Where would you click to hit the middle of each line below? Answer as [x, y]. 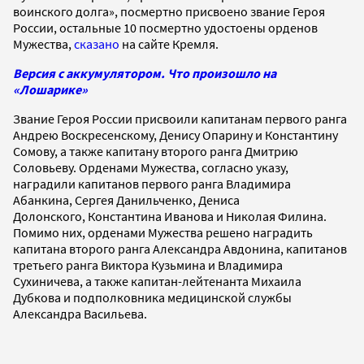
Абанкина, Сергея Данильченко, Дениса [126, 199]
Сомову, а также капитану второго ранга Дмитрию [156, 151]
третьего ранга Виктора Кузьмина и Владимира [148, 264]
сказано [97, 43]
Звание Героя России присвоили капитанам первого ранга [180, 118]
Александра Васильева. [80, 313]
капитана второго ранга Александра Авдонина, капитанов [180, 248]
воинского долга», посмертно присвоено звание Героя [169, 11]
